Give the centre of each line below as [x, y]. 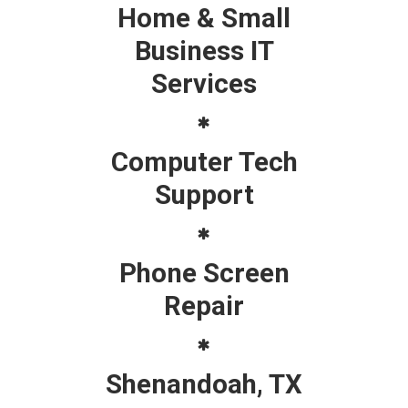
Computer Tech [204, 162]
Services [204, 83]
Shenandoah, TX [204, 384]
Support [204, 194]
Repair [204, 306]
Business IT [204, 51]
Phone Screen [204, 273]
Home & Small [204, 18]
